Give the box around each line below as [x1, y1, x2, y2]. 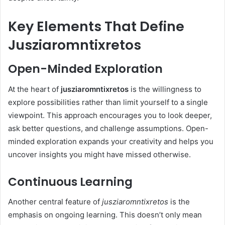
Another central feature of [8, 197, 102, 207]
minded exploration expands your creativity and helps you [8, 136, 213, 146]
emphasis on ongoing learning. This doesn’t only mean [8, 210, 202, 220]
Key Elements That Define [8, 17, 184, 36]
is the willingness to [129, 84, 201, 94]
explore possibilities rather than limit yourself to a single [8, 97, 208, 107]
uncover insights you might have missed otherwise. [8, 149, 191, 159]
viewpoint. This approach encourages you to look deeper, [8, 110, 212, 120]
